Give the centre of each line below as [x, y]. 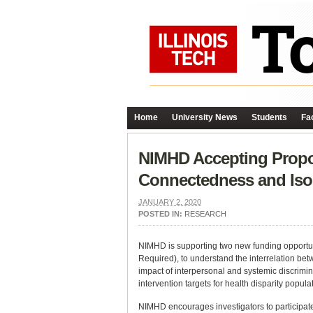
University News [205, 117]
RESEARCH [205, 214]
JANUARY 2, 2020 [170, 202]
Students [269, 117]
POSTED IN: [161, 214]
